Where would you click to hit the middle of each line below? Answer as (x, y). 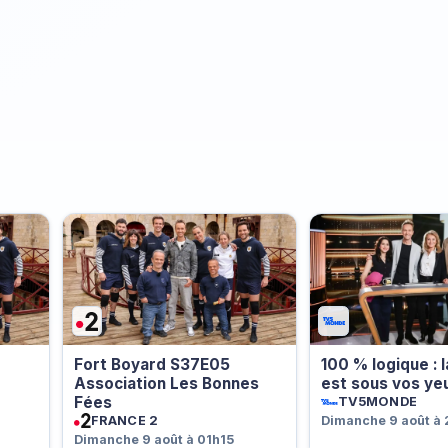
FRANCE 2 (124, 420)
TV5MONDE (377, 401)
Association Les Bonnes (166, 384)
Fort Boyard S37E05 (151, 365)
